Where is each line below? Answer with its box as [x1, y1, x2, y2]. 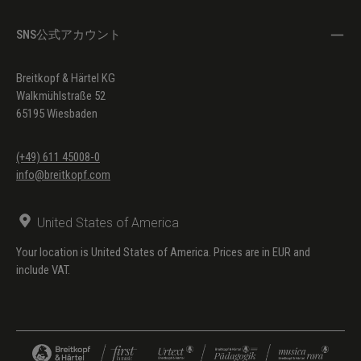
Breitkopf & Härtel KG [16, 70, 115, 85]
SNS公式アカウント [16, 27, 121, 42]
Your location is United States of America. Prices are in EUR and [16, 244, 310, 259]
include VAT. [16, 262, 70, 277]
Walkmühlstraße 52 [16, 88, 106, 103]
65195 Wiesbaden [16, 106, 98, 121]
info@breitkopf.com [16, 167, 110, 182]
